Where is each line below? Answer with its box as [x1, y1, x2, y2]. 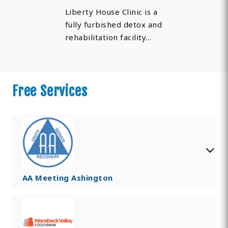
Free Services [12, 83, 88, 100]
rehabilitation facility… [65, 32, 152, 43]
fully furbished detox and [65, 19, 162, 30]
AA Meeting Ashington [22, 173, 113, 183]
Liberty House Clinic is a [65, 7, 158, 17]
